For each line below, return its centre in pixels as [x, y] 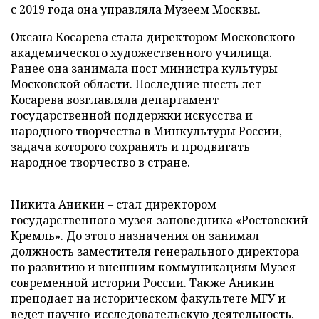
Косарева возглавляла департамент [115, 100]
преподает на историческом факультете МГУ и [148, 298]
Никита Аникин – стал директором [114, 204]
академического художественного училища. [141, 53]
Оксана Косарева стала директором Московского [153, 37]
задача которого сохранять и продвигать [130, 147]
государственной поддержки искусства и [132, 115]
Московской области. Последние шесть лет [136, 84]
